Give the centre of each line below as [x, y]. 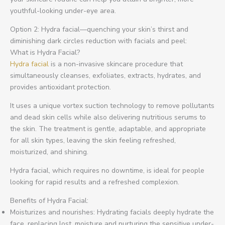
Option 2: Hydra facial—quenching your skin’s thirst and [99, 29]
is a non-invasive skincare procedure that [116, 64]
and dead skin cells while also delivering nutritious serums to [108, 117]
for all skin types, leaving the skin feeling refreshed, [93, 140]
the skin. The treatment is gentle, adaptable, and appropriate [108, 129]
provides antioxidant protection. [61, 87]
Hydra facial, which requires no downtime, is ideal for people [107, 170]
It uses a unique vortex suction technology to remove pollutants [112, 105]
